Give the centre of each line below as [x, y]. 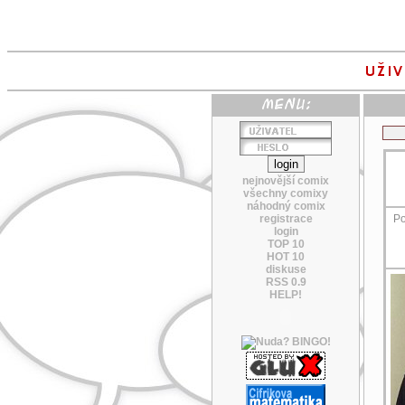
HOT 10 [286, 257]
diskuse [286, 269]
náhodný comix [286, 206]
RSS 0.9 [286, 282]
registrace [286, 219]
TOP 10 [286, 244]
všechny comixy [286, 193]
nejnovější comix [286, 181]
